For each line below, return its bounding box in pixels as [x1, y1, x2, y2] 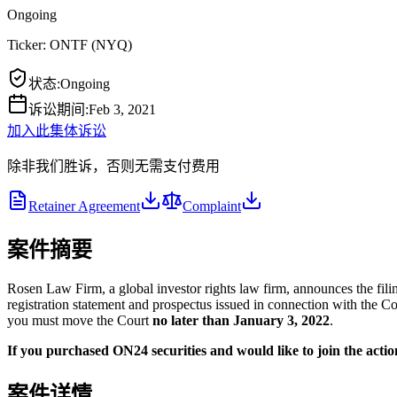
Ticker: [7, 36, 50, 52]
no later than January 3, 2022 [152, 312, 330, 328]
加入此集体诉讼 [7, 122, 106, 138]
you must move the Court [7, 312, 152, 328]
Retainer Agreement [28, 198, 140, 214]
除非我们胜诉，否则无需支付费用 [7, 158, 220, 174]
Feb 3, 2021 [89, 101, 156, 117]
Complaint [183, 198, 241, 214]
